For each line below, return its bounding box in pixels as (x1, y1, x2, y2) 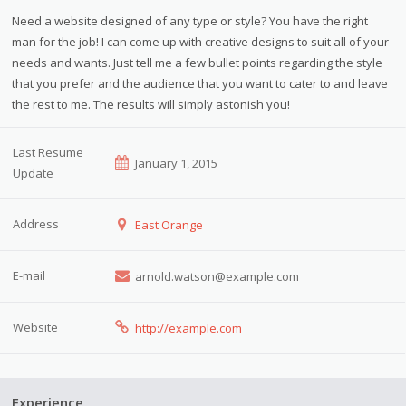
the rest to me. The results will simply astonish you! (12, 95, 291, 112)
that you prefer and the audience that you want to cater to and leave (12, 74, 389, 92)
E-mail (13, 266, 46, 284)
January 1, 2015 (134, 154, 217, 171)
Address (13, 215, 60, 232)
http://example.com (134, 319, 242, 336)
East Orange (134, 216, 203, 233)
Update (13, 164, 54, 181)
